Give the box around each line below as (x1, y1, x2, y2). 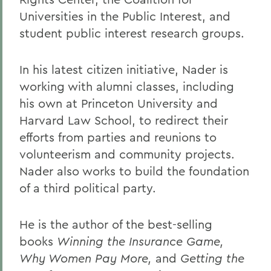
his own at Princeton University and (19, 96, 218, 111)
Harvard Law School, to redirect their (19, 113, 228, 128)
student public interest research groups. (19, 25, 244, 41)
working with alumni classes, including (19, 79, 234, 94)
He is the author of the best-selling (19, 217, 212, 232)
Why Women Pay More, (19, 250, 152, 266)
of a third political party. (19, 180, 156, 195)
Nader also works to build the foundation (19, 163, 249, 178)
